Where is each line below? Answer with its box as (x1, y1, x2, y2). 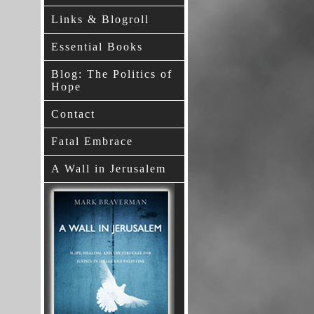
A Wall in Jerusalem (51, 163, 166, 175)
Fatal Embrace (51, 135, 133, 147)
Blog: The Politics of (51, 68, 172, 80)
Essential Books (51, 41, 143, 53)
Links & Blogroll (51, 13, 149, 25)
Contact (51, 108, 95, 120)
